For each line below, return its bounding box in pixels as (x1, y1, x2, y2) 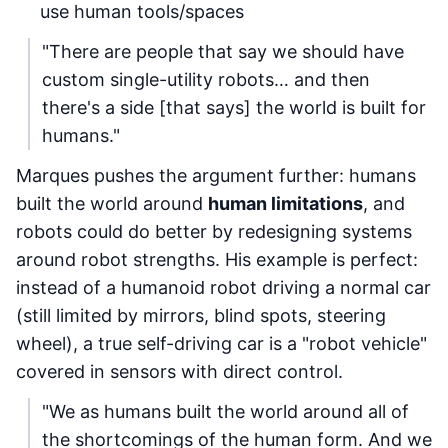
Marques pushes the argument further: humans (16, 165, 416, 186)
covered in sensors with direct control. (16, 361, 343, 382)
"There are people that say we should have (42, 41, 404, 62)
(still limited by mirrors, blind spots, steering (16, 305, 386, 326)
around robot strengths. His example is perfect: (16, 249, 418, 270)
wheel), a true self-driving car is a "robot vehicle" (16, 333, 427, 354)
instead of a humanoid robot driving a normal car (16, 277, 431, 298)
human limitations (208, 193, 363, 214)
